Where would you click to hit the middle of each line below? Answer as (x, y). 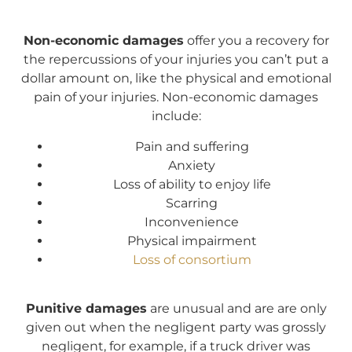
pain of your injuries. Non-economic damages (176, 97)
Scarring (192, 203)
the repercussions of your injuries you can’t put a (176, 60)
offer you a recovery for (256, 41)
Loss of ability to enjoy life (192, 184)
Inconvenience (192, 222)
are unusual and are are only (236, 309)
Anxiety (192, 165)
